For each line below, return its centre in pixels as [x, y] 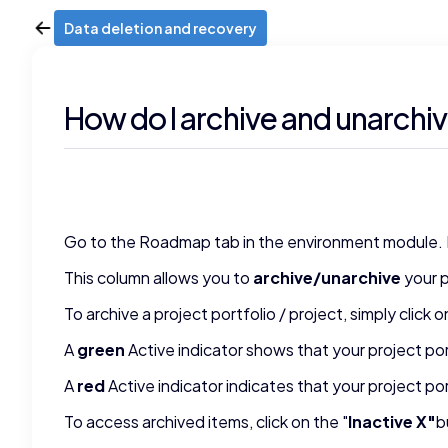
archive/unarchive [328, 277]
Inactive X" [392, 421]
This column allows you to [158, 277]
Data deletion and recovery [160, 28]
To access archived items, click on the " [206, 421]
